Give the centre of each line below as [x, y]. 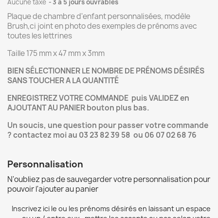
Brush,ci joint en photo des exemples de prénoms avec [102, 26]
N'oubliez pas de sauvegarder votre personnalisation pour [109, 179]
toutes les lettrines [40, 36]
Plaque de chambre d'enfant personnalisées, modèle [99, 16]
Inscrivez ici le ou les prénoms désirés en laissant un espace [111, 209]
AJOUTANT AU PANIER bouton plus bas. [78, 108]
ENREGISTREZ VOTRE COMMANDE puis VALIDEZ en [98, 98]
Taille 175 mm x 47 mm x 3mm [56, 53]
